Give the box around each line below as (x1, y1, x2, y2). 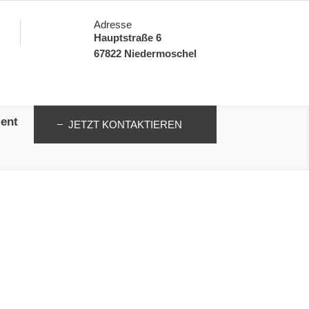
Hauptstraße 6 (94, 31, 162, 43)
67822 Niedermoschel (94, 47, 197, 59)
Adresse (94, 18, 132, 30)
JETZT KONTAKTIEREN (68, 118, 182, 130)
